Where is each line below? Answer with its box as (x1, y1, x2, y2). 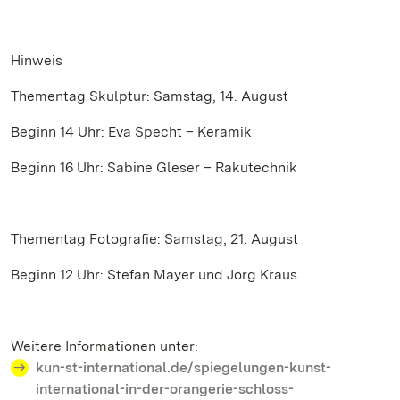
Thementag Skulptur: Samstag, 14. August (11, 87, 288, 104)
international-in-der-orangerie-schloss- (36, 380, 294, 397)
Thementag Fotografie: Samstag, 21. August (11, 230, 298, 247)
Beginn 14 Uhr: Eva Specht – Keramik (11, 123, 252, 140)
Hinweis (11, 52, 62, 69)
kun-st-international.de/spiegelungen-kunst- (36, 359, 331, 376)
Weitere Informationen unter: (11, 337, 198, 354)
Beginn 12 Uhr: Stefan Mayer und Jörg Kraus (11, 266, 297, 283)
